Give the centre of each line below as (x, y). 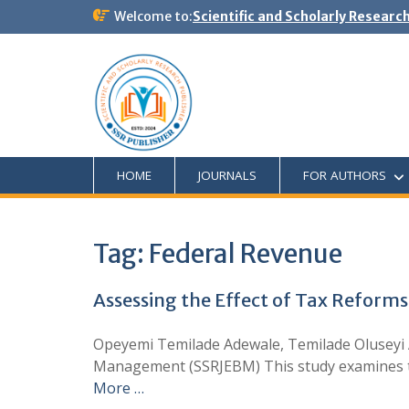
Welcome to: (153, 16)
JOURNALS (227, 175)
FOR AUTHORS (345, 175)
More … (119, 388)
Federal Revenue (246, 254)
